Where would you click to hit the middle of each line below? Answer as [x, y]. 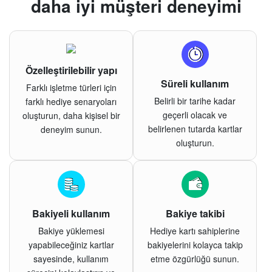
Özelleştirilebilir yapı [71, 70]
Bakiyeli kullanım [71, 213]
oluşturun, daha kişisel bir [71, 115]
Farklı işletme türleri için [71, 87]
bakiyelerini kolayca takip [195, 244]
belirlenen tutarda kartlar [195, 128]
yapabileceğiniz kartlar [71, 244]
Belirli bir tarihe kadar [195, 100]
